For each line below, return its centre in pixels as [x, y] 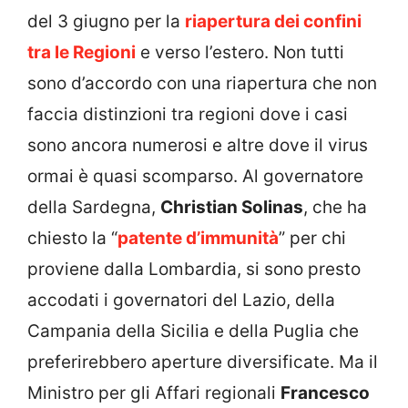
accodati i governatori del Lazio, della [181, 300]
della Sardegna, [94, 207]
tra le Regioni [82, 52]
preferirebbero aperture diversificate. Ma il [203, 362]
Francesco [325, 393]
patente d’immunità [198, 238]
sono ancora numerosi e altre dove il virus [198, 145]
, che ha [335, 207]
